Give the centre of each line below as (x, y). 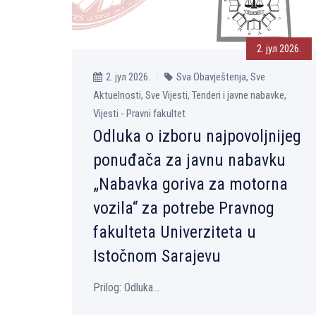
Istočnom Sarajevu (157, 256)
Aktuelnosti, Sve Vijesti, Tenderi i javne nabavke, (190, 95)
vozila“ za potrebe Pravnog (184, 208)
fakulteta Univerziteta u (175, 232)
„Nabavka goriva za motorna (190, 184)
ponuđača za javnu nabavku (189, 160)
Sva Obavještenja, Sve (221, 77)
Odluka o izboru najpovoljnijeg (197, 136)
